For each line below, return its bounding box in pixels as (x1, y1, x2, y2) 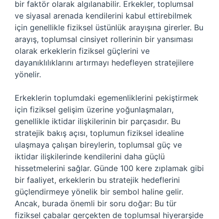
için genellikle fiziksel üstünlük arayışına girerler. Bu (15, 22, 203, 32)
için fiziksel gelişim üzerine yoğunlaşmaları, (15, 105, 174, 114)
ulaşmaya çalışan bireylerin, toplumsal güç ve (15, 140, 182, 150)
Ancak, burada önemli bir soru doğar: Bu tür (15, 198, 176, 208)
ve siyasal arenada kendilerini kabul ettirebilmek (15, 11, 192, 21)
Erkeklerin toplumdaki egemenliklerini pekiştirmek (15, 93, 198, 103)
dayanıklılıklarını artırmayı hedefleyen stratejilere (15, 58, 194, 67)
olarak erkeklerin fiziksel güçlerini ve (15, 46, 150, 56)
